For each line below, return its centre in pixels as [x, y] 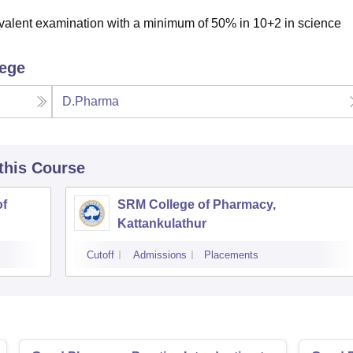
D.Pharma [91, 101]
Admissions [160, 255]
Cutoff [100, 255]
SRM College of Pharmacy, [197, 204]
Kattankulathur [162, 223]
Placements [231, 255]
